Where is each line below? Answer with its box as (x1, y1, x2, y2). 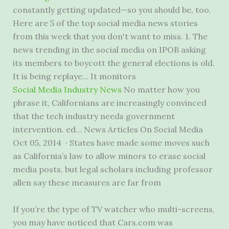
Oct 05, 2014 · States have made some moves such (12, 138, 210, 148)
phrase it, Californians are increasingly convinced (12, 98, 207, 108)
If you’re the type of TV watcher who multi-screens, (12, 203, 215, 214)
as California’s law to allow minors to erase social (12, 151, 205, 162)
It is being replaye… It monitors (12, 71, 136, 82)
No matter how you (121, 84, 200, 95)
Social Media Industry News (12, 84, 122, 95)
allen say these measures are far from (12, 177, 161, 188)
